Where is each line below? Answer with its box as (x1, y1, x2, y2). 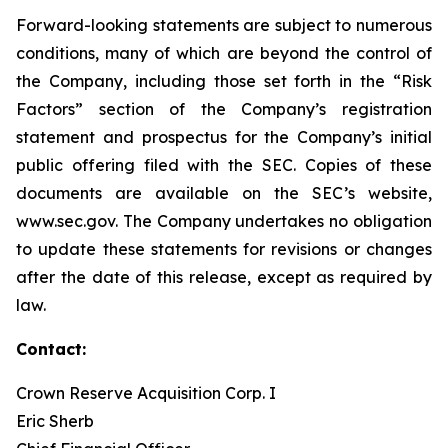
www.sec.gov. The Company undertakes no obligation (16, 211, 432, 231)
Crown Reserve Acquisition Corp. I (16, 383, 276, 403)
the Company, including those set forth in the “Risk (16, 71, 432, 91)
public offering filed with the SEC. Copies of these (16, 155, 432, 175)
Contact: (16, 339, 86, 359)
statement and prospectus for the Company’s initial (16, 127, 432, 147)
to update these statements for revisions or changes (16, 239, 432, 259)
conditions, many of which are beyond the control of (16, 43, 432, 63)
